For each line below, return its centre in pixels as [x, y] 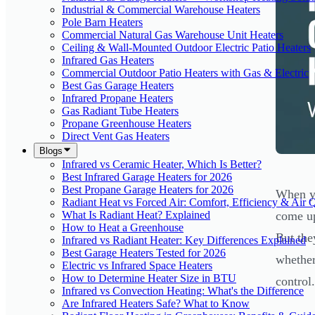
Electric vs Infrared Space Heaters [137, 265]
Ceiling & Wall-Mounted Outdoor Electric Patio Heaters [186, 47]
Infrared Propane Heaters [117, 98]
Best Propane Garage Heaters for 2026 [148, 189]
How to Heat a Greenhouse [123, 227]
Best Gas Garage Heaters [118, 85]
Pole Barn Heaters [102, 22]
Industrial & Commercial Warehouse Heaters [161, 9]
